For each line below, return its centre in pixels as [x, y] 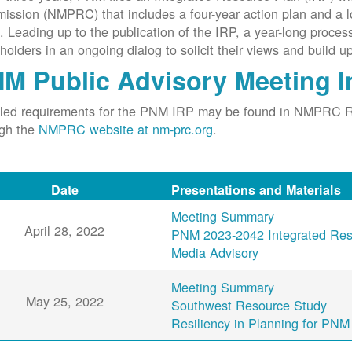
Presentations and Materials [257, 190]
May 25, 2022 [64, 301]
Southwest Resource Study [249, 305]
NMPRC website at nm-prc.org [126, 129]
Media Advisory [215, 253]
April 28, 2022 [65, 231]
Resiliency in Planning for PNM [261, 323]
